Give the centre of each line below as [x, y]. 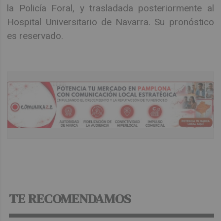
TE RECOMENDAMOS [70, 199]
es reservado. [35, 36]
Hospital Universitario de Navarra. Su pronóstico [110, 22]
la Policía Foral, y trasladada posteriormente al [110, 8]
